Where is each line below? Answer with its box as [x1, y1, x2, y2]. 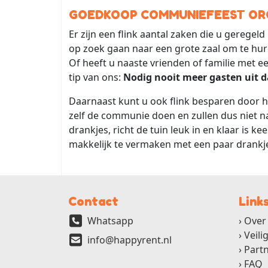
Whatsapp [87, 214, 133, 227]
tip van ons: [69, 70, 123, 84]
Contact [68, 193, 118, 209]
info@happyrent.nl [87, 233, 172, 246]
